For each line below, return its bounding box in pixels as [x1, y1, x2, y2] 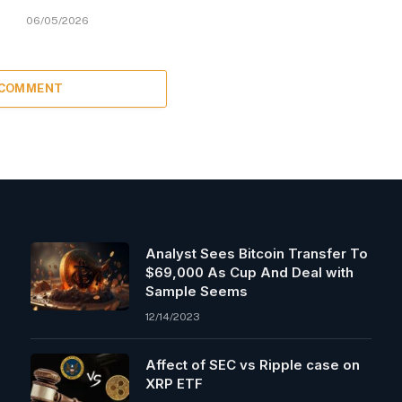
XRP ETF [145, 374, 203, 392]
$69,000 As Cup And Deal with [145, 263, 354, 281]
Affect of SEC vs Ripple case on [145, 355, 360, 373]
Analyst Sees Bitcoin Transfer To [145, 244, 368, 262]
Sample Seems [145, 282, 248, 300]
